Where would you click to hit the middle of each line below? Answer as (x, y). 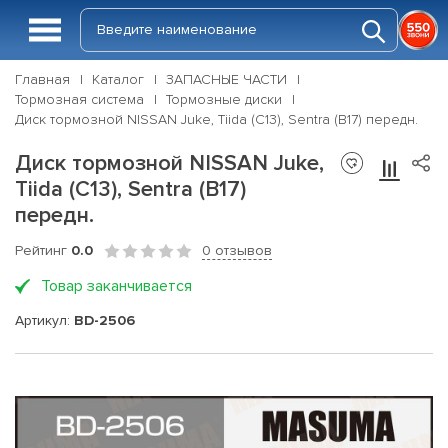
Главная (42, 79)
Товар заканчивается (116, 286)
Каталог (118, 79)
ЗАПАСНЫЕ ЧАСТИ (226, 79)
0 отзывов (237, 250)
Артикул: (44, 320)
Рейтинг (43, 250)
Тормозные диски (224, 99)
